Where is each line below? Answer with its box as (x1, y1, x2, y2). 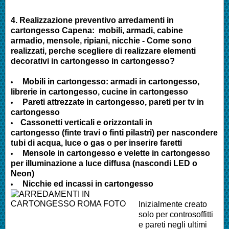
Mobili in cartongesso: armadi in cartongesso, (22, 77, 199, 86)
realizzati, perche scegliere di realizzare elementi (11, 46, 196, 55)
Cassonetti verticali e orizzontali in (20, 118, 152, 127)
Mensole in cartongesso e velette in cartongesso (20, 148, 210, 157)
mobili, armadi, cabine (97, 26, 183, 35)
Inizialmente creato (139, 199, 207, 209)
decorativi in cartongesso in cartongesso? (11, 56, 175, 65)
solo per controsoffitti (139, 210, 213, 219)
